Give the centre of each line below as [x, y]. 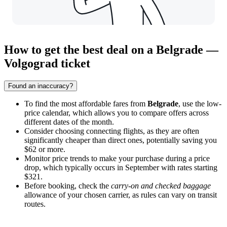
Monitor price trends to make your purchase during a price [117, 158]
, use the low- [200, 104]
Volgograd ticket [47, 64]
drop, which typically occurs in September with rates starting [121, 167]
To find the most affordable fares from [86, 104]
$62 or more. [45, 149]
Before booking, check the [68, 186]
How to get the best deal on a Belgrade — [111, 50]
